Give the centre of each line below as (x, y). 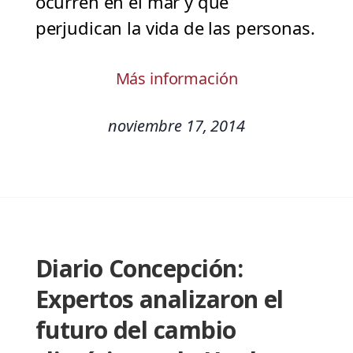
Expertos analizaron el (159, 299)
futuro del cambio (136, 330)
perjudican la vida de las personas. (175, 28)
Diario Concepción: (139, 269)
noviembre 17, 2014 (176, 126)
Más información (176, 79)
